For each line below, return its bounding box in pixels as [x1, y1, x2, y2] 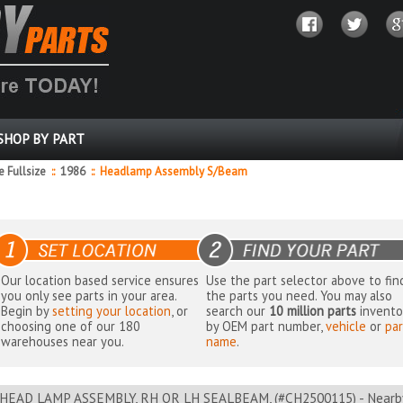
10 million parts [269, 302, 357, 320]
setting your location [52, 302, 172, 320]
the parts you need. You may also [206, 287, 393, 305]
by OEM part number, [206, 318, 327, 336]
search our [206, 302, 270, 320]
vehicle [326, 318, 367, 336]
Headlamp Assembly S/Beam [94, 164, 247, 179]
